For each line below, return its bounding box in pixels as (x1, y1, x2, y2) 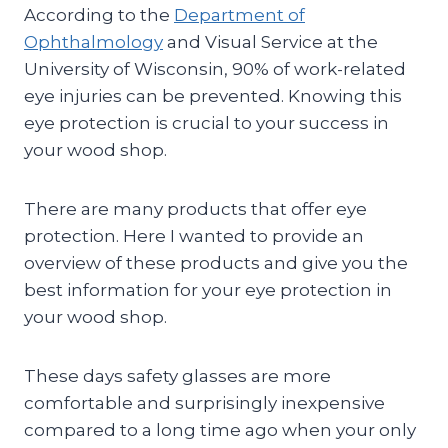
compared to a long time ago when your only (24, 419, 416, 440)
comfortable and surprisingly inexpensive (24, 392, 385, 413)
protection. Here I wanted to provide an (24, 225, 364, 246)
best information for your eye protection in (24, 279, 392, 300)
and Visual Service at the (163, 31, 378, 52)
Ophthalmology (24, 31, 163, 52)
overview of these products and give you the (24, 252, 408, 273)
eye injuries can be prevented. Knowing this (24, 85, 402, 106)
